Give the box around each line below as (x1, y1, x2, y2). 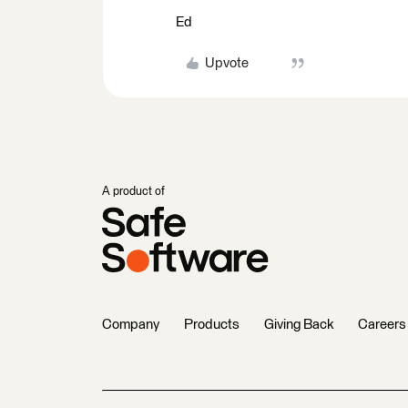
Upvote (204, 56, 249, 70)
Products (184, 318, 240, 331)
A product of (102, 186, 165, 198)
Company (102, 318, 159, 331)
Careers (358, 318, 406, 331)
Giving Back (264, 318, 333, 331)
